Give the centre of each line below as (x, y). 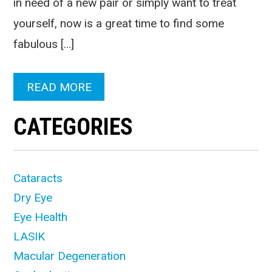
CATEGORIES (73, 126)
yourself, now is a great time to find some (119, 24)
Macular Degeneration (70, 256)
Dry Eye (33, 197)
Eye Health (41, 217)
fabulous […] (44, 44)
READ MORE (59, 87)
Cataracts (38, 178)
